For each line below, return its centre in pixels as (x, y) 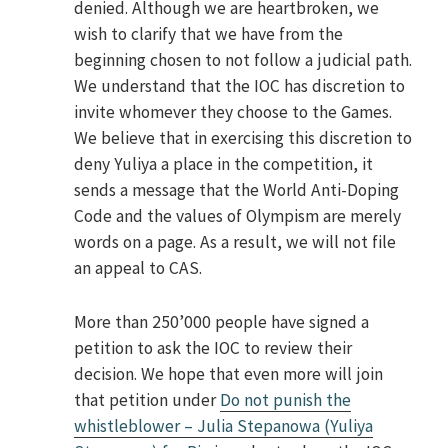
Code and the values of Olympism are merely (238, 216)
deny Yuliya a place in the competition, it (224, 164)
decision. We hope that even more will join (229, 374)
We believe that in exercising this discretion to (243, 138)
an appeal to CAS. (138, 268)
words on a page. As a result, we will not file (235, 242)
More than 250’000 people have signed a (222, 322)
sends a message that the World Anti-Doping (237, 190)
